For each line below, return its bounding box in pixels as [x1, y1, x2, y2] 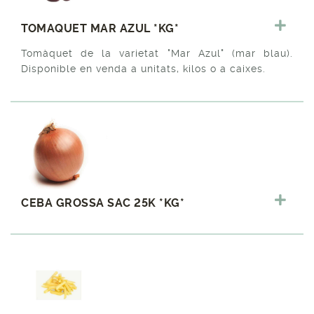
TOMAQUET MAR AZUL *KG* [21, 21, 179, 35]
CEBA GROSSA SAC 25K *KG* [21, 196, 184, 210]
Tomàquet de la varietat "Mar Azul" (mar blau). [21, 47, 293, 59]
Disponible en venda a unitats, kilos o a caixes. [21, 62, 266, 74]
